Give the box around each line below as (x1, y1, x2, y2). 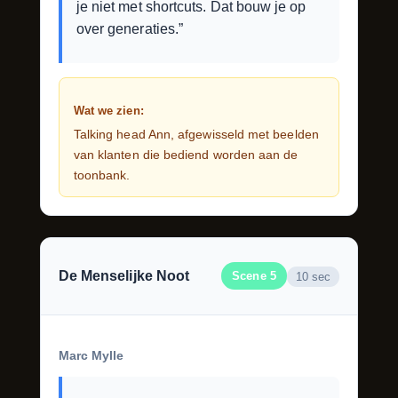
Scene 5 (232, 269, 276, 283)
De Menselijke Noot (58, 268, 190, 284)
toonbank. (73, 167, 131, 182)
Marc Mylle (58, 347, 124, 362)
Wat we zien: (73, 103, 144, 117)
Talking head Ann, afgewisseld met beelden (73, 126, 319, 141)
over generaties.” (76, 20, 184, 36)
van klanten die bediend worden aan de (73, 147, 298, 162)
